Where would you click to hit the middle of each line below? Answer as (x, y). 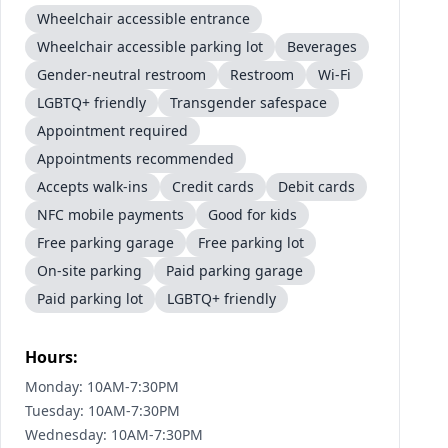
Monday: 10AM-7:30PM (102, 386)
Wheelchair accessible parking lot (150, 46)
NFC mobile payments (110, 214)
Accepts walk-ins (92, 186)
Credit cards (213, 186)
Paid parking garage (234, 270)
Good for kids (252, 214)
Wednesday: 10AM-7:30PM (114, 434)
